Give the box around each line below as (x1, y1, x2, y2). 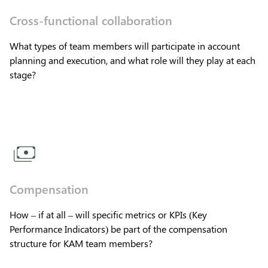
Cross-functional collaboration (10, 11, 172, 28)
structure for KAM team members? (10, 236, 153, 249)
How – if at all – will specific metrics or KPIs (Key (10, 208, 207, 221)
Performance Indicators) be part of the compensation (10, 222, 227, 235)
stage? (10, 68, 36, 81)
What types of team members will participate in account (10, 39, 240, 52)
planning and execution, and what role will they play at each (10, 53, 255, 66)
